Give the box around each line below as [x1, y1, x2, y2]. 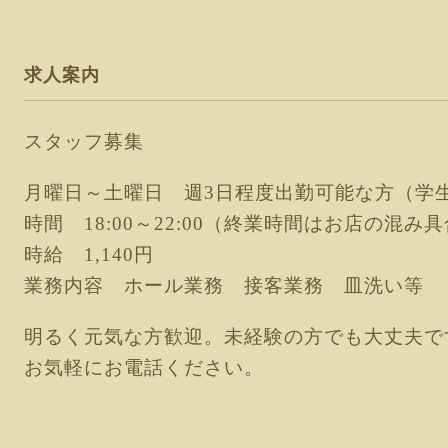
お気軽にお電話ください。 [24, 357, 284, 378]
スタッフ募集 [24, 131, 144, 152]
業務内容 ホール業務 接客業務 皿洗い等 [24, 275, 424, 296]
